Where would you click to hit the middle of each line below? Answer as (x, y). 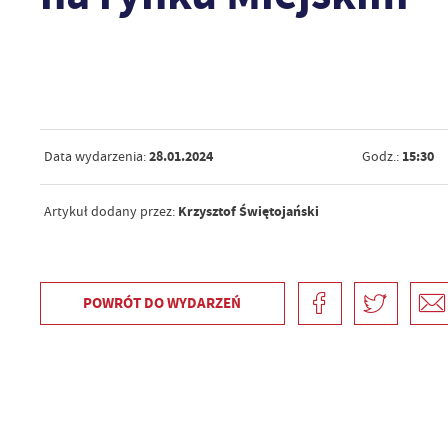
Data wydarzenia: (94, 157)
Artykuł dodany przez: (110, 212)
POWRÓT (114, 302)
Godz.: (381, 157)
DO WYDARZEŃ (193, 302)
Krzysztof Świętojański (248, 212)
